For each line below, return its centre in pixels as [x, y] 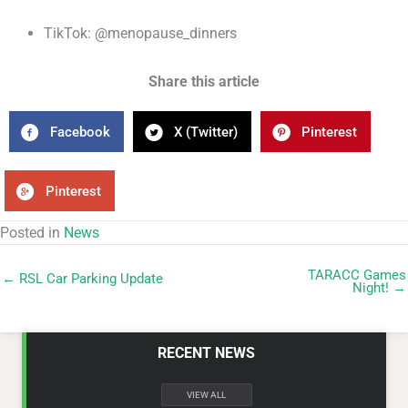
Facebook [80, 132]
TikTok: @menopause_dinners [140, 33]
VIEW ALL [206, 394]
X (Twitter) [206, 132]
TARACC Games [357, 275]
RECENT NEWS [206, 353]
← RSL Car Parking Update [82, 279]
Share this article [204, 82]
